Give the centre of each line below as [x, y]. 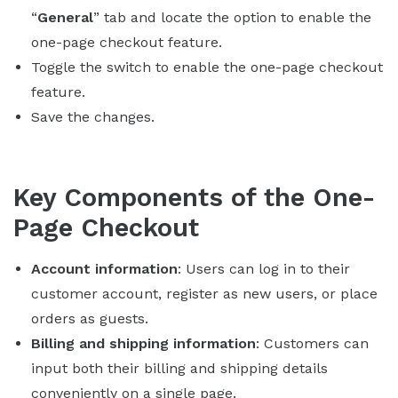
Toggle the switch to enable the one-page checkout [207, 67]
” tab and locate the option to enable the [232, 17]
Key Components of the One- [194, 197]
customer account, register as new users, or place [204, 293]
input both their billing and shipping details [179, 368]
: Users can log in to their [264, 268]
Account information [104, 268]
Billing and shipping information [143, 343]
